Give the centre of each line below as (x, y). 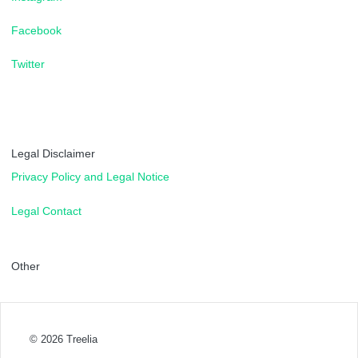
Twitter (28, 64)
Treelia (82, 340)
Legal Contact (46, 211)
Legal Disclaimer (53, 154)
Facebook (36, 31)
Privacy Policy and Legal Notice (90, 177)
